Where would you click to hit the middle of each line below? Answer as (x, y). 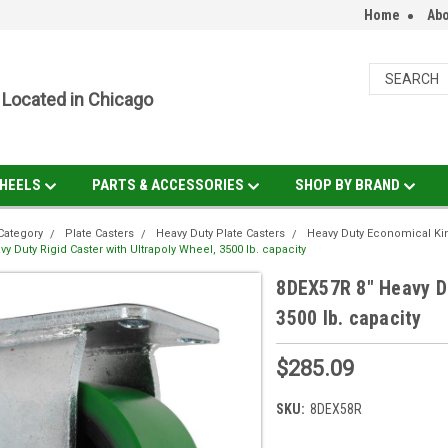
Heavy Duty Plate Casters (221, 233)
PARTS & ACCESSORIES (169, 185)
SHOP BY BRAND (348, 185)
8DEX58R (336, 408)
